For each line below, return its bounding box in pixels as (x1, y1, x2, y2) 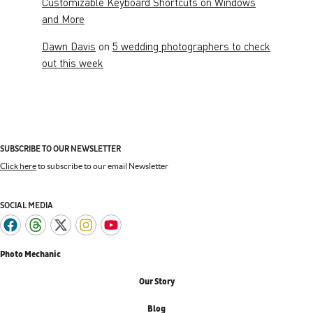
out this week (42, 55, 103, 70)
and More (42, 11, 85, 26)
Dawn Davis (42, 38, 96, 53)
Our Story (138, 276, 175, 287)
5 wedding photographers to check (112, 38, 270, 53)
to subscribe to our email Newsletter (36, 161, 168, 170)
